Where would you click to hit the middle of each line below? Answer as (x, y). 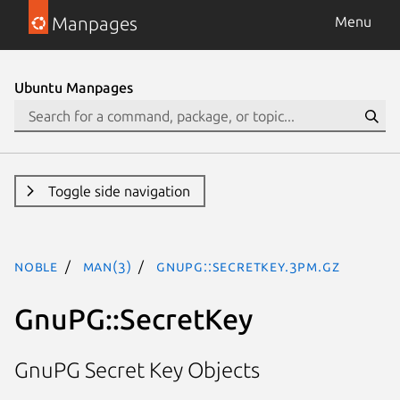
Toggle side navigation (119, 191)
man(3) (107, 266)
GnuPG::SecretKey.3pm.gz (248, 266)
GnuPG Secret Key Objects (137, 371)
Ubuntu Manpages (74, 87)
